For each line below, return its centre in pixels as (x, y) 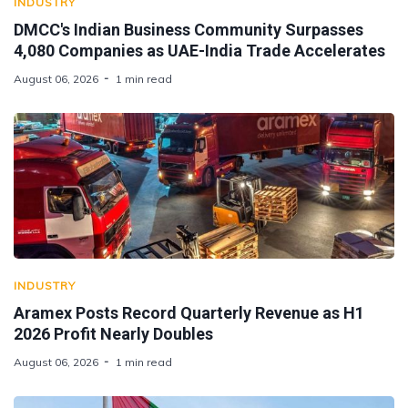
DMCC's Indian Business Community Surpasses (189, 29)
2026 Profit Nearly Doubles (113, 333)
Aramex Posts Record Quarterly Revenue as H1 (189, 312)
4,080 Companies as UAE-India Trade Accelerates (199, 50)
